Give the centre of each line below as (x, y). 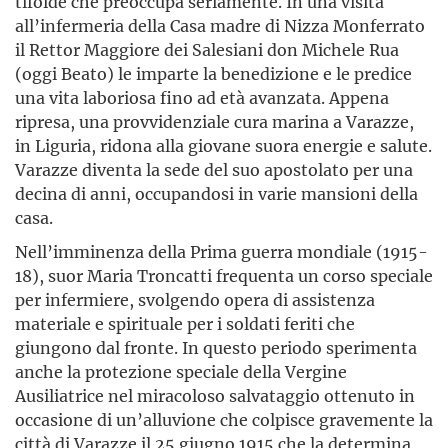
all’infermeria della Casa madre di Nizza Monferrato (220, 26)
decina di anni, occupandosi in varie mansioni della (216, 194)
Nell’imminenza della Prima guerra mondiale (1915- (221, 252)
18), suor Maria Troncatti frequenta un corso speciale (224, 276)
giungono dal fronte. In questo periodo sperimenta (216, 348)
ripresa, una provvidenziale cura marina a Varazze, (214, 122)
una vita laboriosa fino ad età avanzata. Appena (202, 98)
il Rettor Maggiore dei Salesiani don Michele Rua (207, 50)
